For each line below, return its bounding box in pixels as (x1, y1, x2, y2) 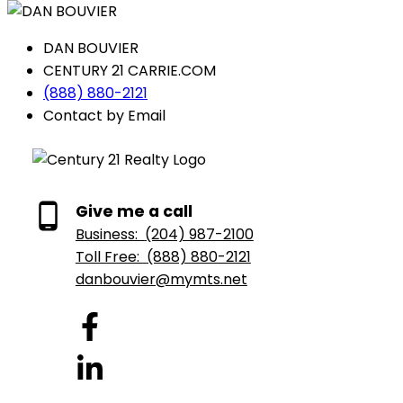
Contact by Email (43, 105, 166, 127)
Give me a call (75, 201, 193, 223)
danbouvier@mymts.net (75, 269, 247, 291)
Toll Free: (75, 246, 143, 268)
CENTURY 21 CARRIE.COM (43, 60, 216, 82)
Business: (75, 224, 141, 246)
